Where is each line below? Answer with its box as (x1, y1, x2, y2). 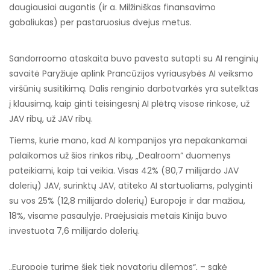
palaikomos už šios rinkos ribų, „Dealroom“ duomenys (9, 149, 231, 162)
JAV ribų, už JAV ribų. (9, 112, 93, 125)
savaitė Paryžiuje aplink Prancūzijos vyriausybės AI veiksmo (9, 67, 253, 80)
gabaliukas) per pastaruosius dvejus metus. (9, 16, 192, 28)
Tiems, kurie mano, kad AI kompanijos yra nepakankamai (9, 134, 247, 147)
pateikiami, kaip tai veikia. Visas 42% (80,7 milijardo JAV (9, 165, 239, 177)
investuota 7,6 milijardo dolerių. (9, 225, 140, 237)
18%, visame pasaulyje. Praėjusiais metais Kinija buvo (9, 210, 227, 222)
